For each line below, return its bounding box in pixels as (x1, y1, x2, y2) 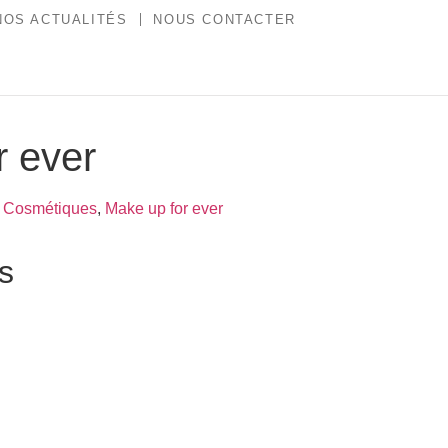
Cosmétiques (2, 199, 97, 217)
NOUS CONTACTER (153, 12, 296, 27)
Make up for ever (104, 199, 223, 217)
